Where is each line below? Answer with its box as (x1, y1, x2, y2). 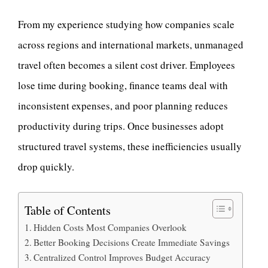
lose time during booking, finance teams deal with (18, 78, 228, 92)
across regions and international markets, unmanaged (18, 37, 243, 51)
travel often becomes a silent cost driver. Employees (18, 57, 235, 72)
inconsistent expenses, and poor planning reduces (18, 98, 228, 112)
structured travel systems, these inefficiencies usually (18, 139, 242, 153)
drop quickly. (18, 159, 74, 173)
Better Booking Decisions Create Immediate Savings (33, 236, 230, 248)
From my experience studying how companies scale (18, 17, 234, 31)
